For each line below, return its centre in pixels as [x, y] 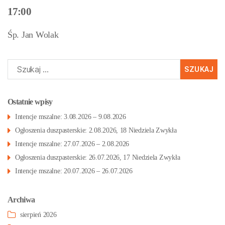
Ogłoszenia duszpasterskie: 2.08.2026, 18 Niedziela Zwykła [96, 130]
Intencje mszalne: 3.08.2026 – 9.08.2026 [71, 117]
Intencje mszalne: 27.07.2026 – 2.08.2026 [72, 144]
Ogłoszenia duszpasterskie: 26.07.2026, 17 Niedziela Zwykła [98, 157]
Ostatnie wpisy [30, 102]
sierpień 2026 [38, 215]
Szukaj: [16, 64]
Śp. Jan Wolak [33, 35]
